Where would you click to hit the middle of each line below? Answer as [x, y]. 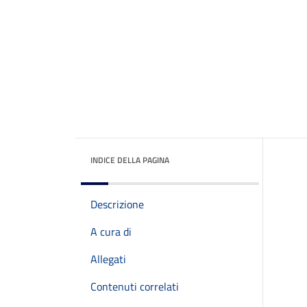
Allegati [108, 259]
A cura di [111, 232]
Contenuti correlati [135, 286]
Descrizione [117, 204]
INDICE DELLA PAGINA [130, 160]
